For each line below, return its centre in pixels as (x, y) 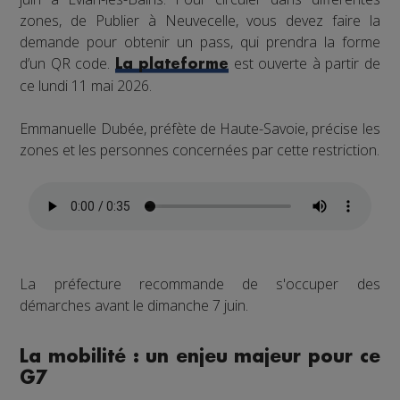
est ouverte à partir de (304, 64)
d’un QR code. (67, 64)
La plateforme (172, 65)
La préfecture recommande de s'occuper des (200, 284)
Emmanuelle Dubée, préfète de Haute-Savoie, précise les (200, 129)
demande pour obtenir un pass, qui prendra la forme (200, 42)
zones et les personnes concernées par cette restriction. (200, 150)
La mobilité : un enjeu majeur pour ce (200, 357)
